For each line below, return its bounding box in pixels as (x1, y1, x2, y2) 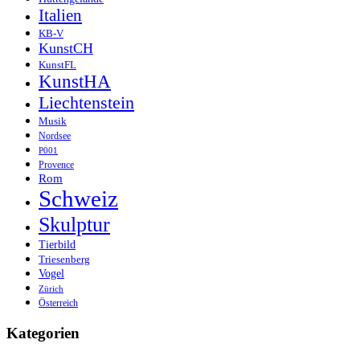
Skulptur (39, 212, 110, 237)
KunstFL (39, 59, 76, 72)
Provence (39, 159, 74, 171)
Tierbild (39, 239, 76, 252)
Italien (39, 6, 82, 26)
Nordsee (39, 130, 71, 142)
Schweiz (39, 186, 118, 212)
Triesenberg (39, 253, 90, 266)
